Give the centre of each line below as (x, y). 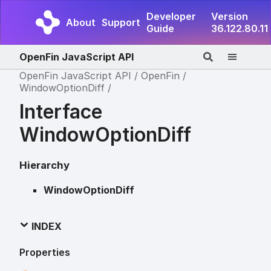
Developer (171, 16)
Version (230, 16)
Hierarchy (44, 165)
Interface (61, 111)
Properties (45, 253)
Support (121, 22)
